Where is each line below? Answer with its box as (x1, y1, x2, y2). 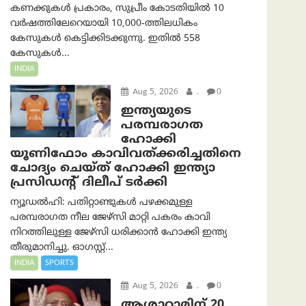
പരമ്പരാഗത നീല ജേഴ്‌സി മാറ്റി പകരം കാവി (10, 212, 210, 224)
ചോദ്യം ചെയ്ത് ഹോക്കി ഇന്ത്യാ (10, 161, 215, 177)
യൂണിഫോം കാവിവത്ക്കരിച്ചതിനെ (10, 146, 241, 163)
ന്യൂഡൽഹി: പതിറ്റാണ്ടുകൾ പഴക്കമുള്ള (10, 197, 193, 209)
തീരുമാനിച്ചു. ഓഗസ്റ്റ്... (10, 242, 113, 254)
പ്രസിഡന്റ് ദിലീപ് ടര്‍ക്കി (10, 175, 167, 191)
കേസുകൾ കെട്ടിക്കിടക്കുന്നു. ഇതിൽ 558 (10, 33, 200, 45)
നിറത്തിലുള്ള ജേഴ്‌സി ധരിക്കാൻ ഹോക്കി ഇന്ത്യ (10, 227, 227, 239)
